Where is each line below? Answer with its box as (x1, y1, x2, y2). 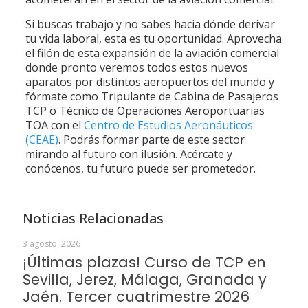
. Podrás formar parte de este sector (58, 132, 245, 147)
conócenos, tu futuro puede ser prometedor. (25, 161, 256, 176)
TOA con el (25, 118, 84, 133)
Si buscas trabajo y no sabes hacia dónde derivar (25, 16, 275, 32)
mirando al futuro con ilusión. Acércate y (25, 146, 232, 162)
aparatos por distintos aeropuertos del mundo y (25, 74, 274, 89)
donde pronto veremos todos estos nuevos (25, 60, 248, 75)
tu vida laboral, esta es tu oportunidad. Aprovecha (25, 31, 282, 46)
